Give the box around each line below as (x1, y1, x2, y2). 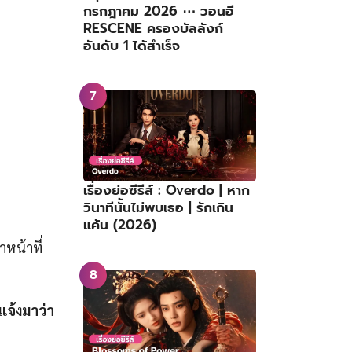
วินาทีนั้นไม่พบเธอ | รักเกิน (83, 196, 233, 218)
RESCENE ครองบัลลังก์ (83, 18, 223, 39)
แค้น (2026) (83, 214, 156, 235)
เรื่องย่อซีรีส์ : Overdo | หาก (83, 179, 250, 200)
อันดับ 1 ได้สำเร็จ (83, 35, 180, 57)
